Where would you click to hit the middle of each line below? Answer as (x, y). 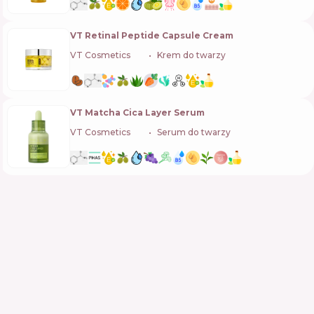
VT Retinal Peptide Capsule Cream (152, 35)
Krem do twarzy (191, 55)
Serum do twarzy (194, 132)
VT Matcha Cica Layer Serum (137, 112)
